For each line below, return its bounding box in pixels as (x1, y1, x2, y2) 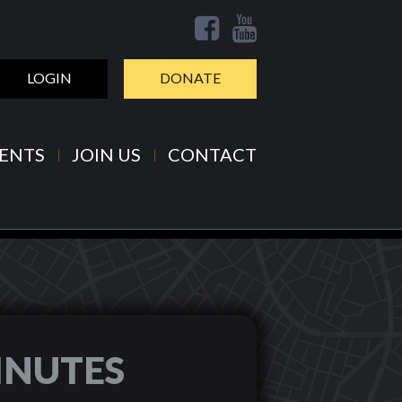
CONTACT (168, 144, 257, 165)
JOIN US (72, 144, 141, 165)
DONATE (160, 69, 221, 86)
